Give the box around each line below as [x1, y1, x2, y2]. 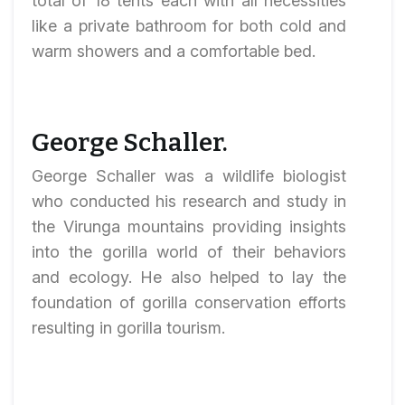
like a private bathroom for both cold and [32, 16, 346, 35]
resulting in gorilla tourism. [32, 318, 225, 337]
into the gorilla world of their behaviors [32, 242, 346, 261]
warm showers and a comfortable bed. [32, 42, 316, 61]
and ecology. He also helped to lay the [32, 268, 346, 287]
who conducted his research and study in [32, 192, 346, 211]
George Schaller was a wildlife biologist [32, 166, 346, 185]
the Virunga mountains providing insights [32, 217, 346, 236]
